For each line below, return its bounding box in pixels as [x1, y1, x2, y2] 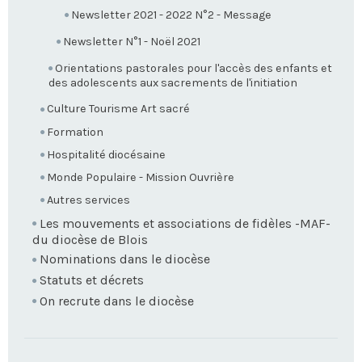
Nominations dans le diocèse [40, 251, 210, 267]
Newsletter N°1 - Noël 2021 [63, 35, 200, 49]
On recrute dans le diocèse [40, 293, 194, 309]
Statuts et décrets [40, 272, 144, 288]
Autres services [47, 192, 130, 207]
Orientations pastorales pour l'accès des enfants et [55, 61, 332, 76]
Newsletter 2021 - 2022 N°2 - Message [71, 8, 271, 23]
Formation [47, 124, 103, 139]
